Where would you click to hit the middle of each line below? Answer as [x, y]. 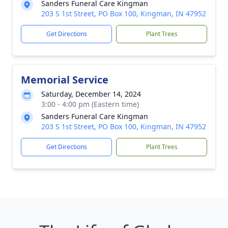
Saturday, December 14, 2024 [91, 94]
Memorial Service [65, 80]
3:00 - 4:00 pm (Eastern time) [90, 104]
